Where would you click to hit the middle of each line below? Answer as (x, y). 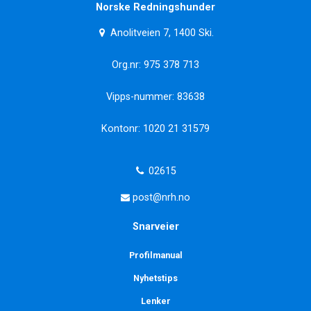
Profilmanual (155, 255)
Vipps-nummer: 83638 (155, 96)
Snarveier (155, 226)
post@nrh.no (160, 197)
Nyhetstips (155, 278)
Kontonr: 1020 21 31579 (155, 128)
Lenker (155, 301)
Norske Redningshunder (155, 8)
